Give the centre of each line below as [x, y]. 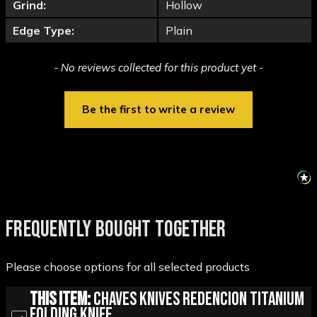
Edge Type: [44, 31]
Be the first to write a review [158, 110]
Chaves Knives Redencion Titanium [197, 300]
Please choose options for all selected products [128, 267]
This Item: [60, 300]
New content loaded [53, 65]
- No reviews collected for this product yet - [158, 68]
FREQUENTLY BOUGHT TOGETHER [116, 230]
